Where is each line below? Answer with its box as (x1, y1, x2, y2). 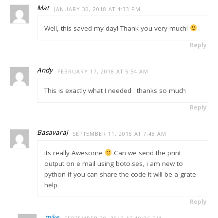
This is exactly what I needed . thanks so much (44, 86, 186, 95)
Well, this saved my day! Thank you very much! (44, 23, 190, 33)
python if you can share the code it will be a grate (44, 169, 196, 179)
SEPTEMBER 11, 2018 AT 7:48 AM (73, 130, 167, 137)
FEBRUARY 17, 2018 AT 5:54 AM (57, 68, 149, 75)
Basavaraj (37, 128, 68, 137)
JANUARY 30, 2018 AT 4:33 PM (54, 5, 141, 13)
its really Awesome (44, 148, 105, 157)
